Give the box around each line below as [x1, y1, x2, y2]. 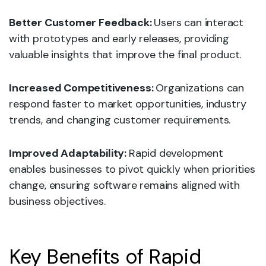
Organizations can [156, 81, 245, 95]
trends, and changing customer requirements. [9, 113, 231, 127]
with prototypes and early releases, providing [9, 31, 229, 46]
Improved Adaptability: [9, 146, 129, 160]
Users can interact [154, 15, 244, 30]
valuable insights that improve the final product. [9, 47, 242, 62]
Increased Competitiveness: [9, 81, 156, 95]
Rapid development [128, 146, 223, 160]
